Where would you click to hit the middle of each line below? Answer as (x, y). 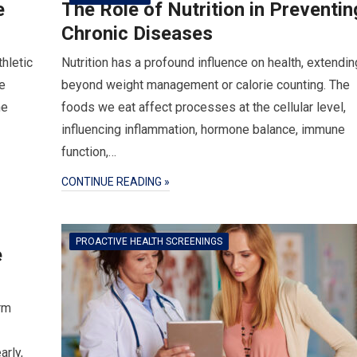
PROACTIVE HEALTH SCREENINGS (149, 241)
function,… (89, 152)
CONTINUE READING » (116, 182)
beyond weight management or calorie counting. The (206, 85)
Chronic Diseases (137, 33)
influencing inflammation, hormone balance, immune (203, 129)
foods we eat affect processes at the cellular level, (204, 107)
